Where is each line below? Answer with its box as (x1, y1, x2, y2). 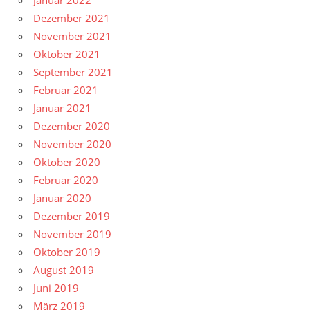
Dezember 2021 (33, 11, 110, 26)
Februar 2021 (33, 83, 98, 98)
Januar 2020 (33, 191, 91, 206)
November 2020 (33, 137, 111, 152)
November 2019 (33, 227, 111, 241)
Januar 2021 (33, 101, 91, 116)
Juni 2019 (33, 281, 79, 295)
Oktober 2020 (33, 155, 100, 170)
